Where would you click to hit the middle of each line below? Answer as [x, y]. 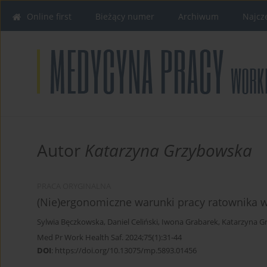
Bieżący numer [125, 16]
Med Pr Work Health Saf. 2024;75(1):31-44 [109, 237]
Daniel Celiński [133, 222]
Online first [49, 16]
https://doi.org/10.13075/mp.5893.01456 [126, 251]
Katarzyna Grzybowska [168, 150]
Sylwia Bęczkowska [70, 222]
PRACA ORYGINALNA [74, 187]
